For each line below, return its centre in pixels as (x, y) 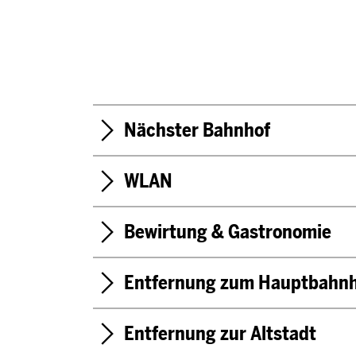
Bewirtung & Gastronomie (227, 231)
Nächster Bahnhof (197, 130)
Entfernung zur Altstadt (220, 333)
